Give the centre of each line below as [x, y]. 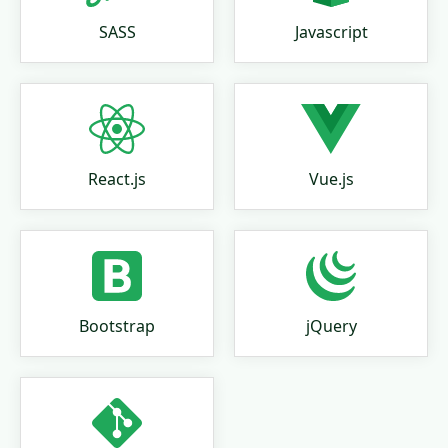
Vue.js [331, 178]
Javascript [331, 31]
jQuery [331, 325]
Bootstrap [117, 325]
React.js [117, 178]
